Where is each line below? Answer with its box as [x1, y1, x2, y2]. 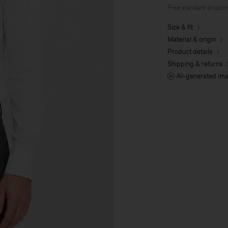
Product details [167, 47, 212, 56]
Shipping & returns [167, 59, 222, 68]
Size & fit [167, 22, 193, 32]
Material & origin [167, 35, 216, 44]
